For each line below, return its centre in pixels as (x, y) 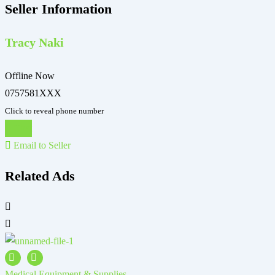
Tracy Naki (34, 43)
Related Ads (40, 176)
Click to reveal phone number (54, 110)
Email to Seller (41, 145)
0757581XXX (33, 93)
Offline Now (30, 76)
